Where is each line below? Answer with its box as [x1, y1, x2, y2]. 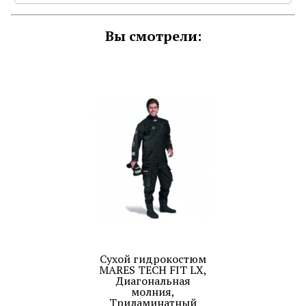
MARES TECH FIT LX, [99, 262, 207, 278]
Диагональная [115, 273, 191, 289]
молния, [131, 284, 175, 300]
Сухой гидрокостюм [100, 251, 206, 267]
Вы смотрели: [105, 27, 201, 46]
